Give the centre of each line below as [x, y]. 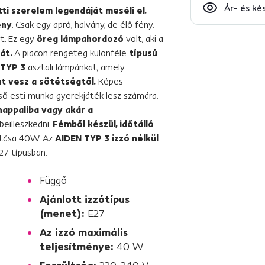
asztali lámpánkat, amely [76, 67]
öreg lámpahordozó [80, 38]
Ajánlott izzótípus [85, 199]
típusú [143, 53]
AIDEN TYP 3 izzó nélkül [107, 138]
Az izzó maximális [84, 232]
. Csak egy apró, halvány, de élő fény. [83, 24]
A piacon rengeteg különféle [72, 53]
